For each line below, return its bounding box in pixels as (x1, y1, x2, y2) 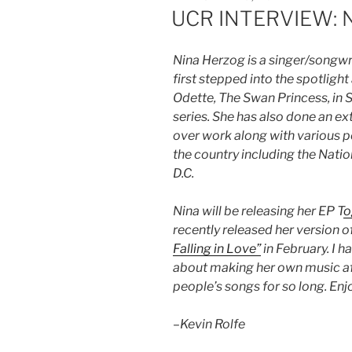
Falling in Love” (173, 240, 261, 256)
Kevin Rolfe (180, 316, 245, 332)
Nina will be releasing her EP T (173, 203, 343, 218)
